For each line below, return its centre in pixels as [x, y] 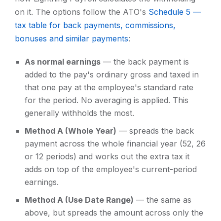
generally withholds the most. [79, 113]
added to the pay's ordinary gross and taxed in [112, 75]
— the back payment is [145, 62]
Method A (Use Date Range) [79, 200]
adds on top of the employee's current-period [111, 169]
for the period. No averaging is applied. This [107, 100]
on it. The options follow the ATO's [82, 12]
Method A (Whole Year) [71, 131]
